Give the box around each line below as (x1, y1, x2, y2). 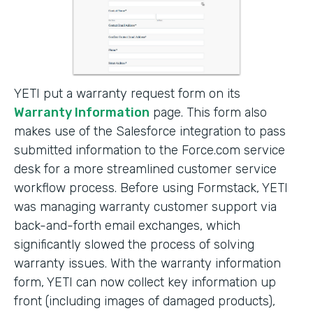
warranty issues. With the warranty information (14, 255, 281, 271)
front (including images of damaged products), (14, 293, 275, 309)
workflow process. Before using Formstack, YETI (14, 180, 288, 196)
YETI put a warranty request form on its (14, 85, 240, 101)
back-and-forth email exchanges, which (14, 217, 240, 233)
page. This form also (150, 104, 267, 120)
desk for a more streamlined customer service (14, 161, 277, 177)
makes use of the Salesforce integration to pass (14, 123, 286, 139)
